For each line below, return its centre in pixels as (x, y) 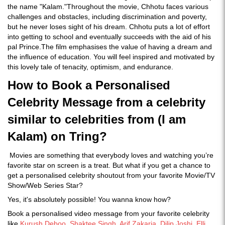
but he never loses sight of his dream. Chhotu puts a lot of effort (109, 26)
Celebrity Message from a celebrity (106, 102)
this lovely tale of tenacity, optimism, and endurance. (90, 67)
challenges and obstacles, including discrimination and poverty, (107, 16)
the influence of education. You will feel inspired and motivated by (111, 57)
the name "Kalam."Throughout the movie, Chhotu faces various (108, 6)
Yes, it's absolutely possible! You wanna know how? (90, 199)
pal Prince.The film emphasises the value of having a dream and (110, 46)
